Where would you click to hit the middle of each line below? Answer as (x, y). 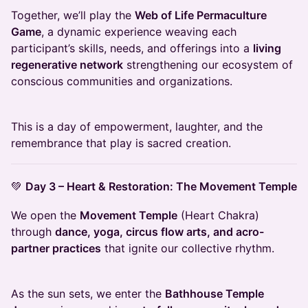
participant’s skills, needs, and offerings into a (132, 48)
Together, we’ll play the (73, 15)
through (33, 232)
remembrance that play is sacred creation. (121, 143)
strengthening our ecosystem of (208, 65)
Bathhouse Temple (214, 294)
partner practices (56, 249)
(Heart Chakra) (218, 216)
